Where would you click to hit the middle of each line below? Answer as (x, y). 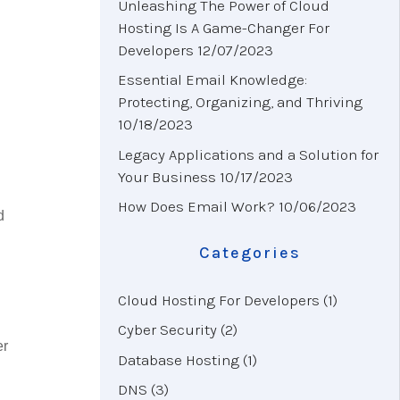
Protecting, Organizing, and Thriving (240, 102)
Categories (250, 252)
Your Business (167, 176)
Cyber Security (167, 330)
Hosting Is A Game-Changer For (224, 27)
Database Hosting (179, 359)
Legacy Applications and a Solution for (248, 154)
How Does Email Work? (196, 207)
